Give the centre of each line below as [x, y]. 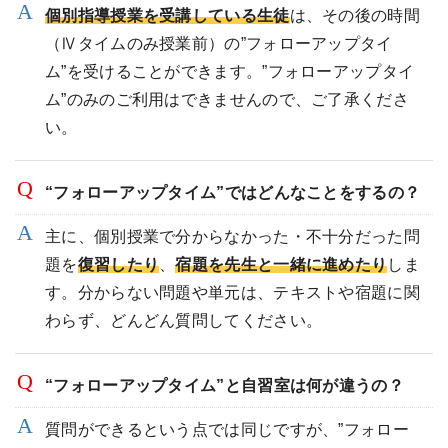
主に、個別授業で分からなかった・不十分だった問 [232, 237]
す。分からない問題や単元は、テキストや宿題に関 [232, 293]
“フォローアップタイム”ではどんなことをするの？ [233, 193]
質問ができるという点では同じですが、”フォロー [227, 430]
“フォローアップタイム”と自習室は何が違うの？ [224, 386]
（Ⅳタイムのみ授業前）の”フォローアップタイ [219, 44]
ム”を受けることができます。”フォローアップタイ [230, 72]
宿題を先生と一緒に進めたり [281, 265]
